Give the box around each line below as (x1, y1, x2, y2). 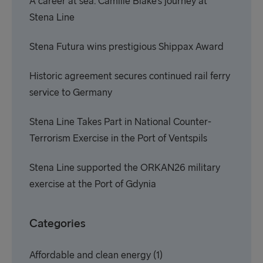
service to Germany (29, 87, 112, 99)
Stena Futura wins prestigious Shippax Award (29, 41, 224, 53)
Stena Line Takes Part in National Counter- (29, 116, 211, 128)
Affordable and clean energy (29, 249, 151, 261)
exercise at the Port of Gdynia (29, 178, 156, 190)
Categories (29, 217, 86, 231)
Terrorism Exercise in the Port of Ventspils (29, 133, 207, 144)
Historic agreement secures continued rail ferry (29, 70, 230, 82)
